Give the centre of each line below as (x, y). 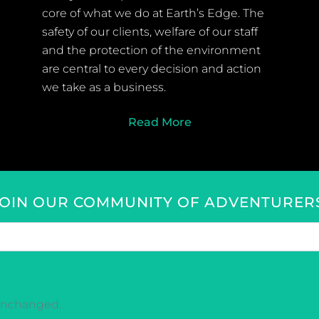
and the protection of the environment (151, 51)
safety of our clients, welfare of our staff (150, 32)
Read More (159, 122)
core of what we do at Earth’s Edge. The (153, 14)
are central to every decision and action (152, 69)
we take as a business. (104, 88)
